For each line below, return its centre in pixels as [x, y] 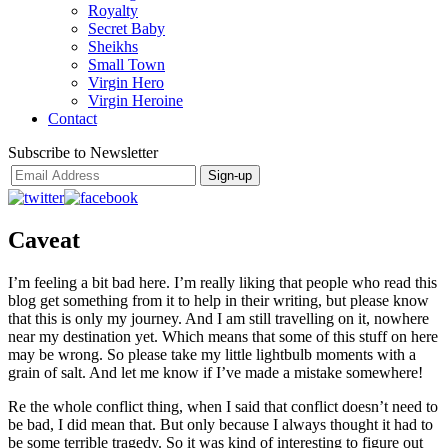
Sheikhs [113, 46]
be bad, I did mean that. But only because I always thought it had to [220, 424]
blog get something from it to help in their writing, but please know [218, 300]
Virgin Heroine [135, 100]
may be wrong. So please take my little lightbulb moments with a [212, 354]
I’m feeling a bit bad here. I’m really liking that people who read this [222, 282]
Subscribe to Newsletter [83, 152]
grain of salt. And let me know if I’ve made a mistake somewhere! [215, 372]
